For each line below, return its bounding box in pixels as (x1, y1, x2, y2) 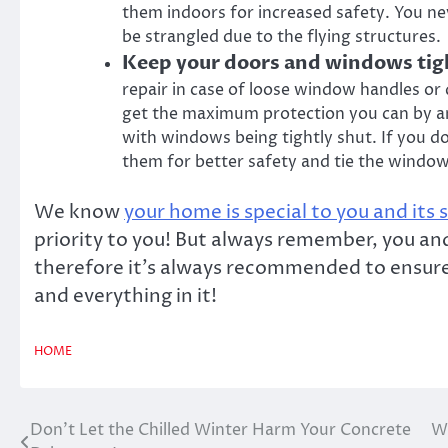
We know (34, 198, 124, 225)
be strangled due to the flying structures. (122, 25, 441, 48)
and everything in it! (34, 282, 221, 309)
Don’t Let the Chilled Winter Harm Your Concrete (30, 419, 411, 442)
